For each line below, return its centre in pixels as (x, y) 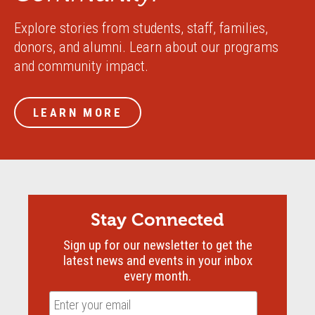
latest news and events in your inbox (157, 261)
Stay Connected (157, 220)
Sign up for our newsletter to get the (157, 245)
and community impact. (81, 66)
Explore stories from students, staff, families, (141, 28)
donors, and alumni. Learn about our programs (146, 47)
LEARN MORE (78, 113)
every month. (157, 276)
